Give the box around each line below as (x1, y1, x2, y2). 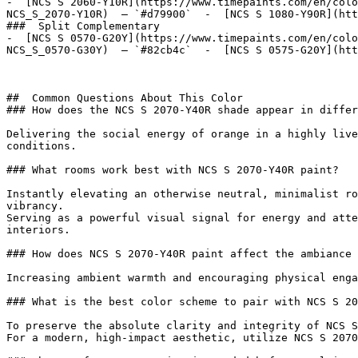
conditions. (6, 140, 77, 152)
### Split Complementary (6, 20, 166, 32)
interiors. (6, 224, 70, 236)
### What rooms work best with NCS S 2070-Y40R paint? (6, 164, 339, 176)
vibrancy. (6, 200, 64, 212)
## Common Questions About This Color (6, 92, 249, 104)
